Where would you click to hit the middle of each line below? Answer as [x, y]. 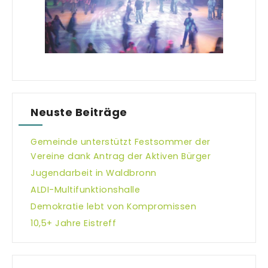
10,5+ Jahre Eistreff [73, 223]
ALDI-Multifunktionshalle [85, 189]
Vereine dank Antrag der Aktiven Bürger [121, 156]
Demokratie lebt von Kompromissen [113, 206]
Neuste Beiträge [79, 112]
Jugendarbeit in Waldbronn [94, 173]
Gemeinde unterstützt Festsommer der [121, 141]
